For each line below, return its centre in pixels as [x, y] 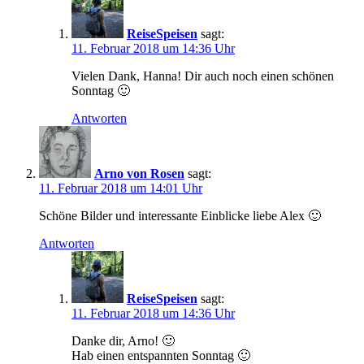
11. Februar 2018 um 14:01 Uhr [121, 188]
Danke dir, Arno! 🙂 [123, 341]
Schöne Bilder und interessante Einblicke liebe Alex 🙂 [180, 216]
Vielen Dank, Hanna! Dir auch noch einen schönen [203, 76]
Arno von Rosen [139, 174]
